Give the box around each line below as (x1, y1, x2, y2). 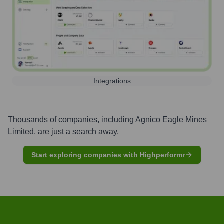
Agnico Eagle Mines (135, 115, 207, 124)
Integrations (93, 76, 131, 85)
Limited (8, 127, 34, 136)
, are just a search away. (34, 127, 119, 136)
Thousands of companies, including (8, 115, 135, 124)
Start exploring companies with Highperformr (31, 150, 185, 159)
